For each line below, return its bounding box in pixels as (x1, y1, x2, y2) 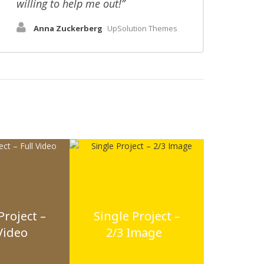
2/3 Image (105, 225, 162, 240)
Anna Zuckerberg (34, 23, 103, 34)
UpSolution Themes (107, 23, 178, 34)
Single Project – (93, 208, 180, 224)
